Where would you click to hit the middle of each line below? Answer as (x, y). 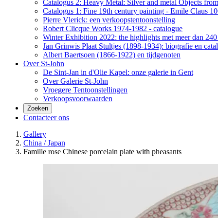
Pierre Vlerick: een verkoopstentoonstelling (109, 20)
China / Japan (44, 143)
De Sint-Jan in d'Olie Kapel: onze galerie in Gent (118, 72)
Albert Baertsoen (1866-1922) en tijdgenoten (112, 55)
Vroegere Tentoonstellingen (85, 90)
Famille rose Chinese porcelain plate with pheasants (102, 152)
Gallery (35, 134)
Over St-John (44, 64)
